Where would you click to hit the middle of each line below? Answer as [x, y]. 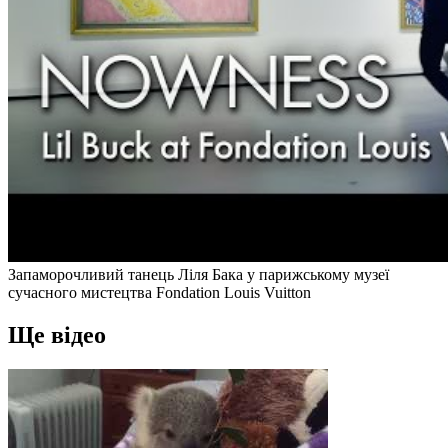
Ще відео [57, 334]
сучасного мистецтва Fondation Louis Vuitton [159, 292]
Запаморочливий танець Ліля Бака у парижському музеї [198, 274]
